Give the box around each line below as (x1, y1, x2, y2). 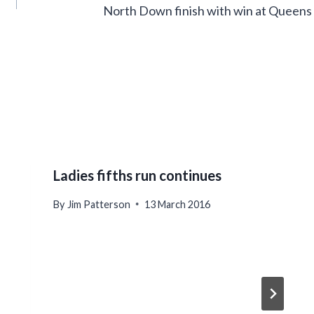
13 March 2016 (144, 198, 210, 210)
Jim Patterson (67, 198, 130, 210)
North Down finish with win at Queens (103, 3, 313, 19)
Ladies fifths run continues (53, 167, 222, 184)
